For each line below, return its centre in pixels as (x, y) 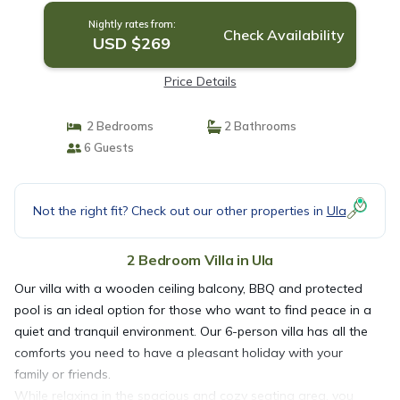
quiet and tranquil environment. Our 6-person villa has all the (191, 331)
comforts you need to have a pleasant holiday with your (179, 353)
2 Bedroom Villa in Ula (200, 260)
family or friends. (62, 374)
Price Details (200, 81)
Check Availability (283, 35)
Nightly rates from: (132, 24)
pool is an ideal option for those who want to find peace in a (193, 310)
